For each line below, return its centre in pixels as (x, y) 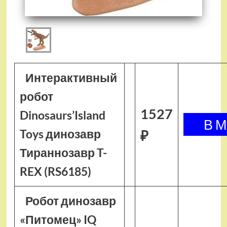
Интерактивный (71, 78)
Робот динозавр (71, 201)
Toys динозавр (60, 134)
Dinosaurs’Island (62, 115)
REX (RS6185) (55, 171)
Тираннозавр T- (63, 153)
